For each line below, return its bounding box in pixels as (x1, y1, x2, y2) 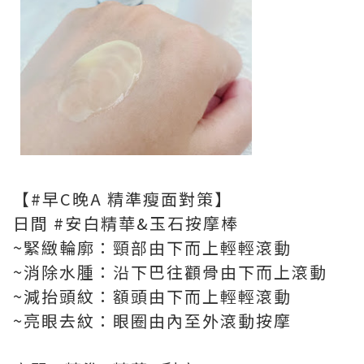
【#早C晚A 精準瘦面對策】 (13, 187, 232, 211)
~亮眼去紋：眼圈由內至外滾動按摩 (13, 309, 292, 333)
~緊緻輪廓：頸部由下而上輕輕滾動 (13, 236, 292, 260)
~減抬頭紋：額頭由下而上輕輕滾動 (13, 284, 292, 309)
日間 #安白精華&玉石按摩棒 (13, 211, 239, 236)
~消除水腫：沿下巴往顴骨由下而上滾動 (13, 260, 327, 284)
